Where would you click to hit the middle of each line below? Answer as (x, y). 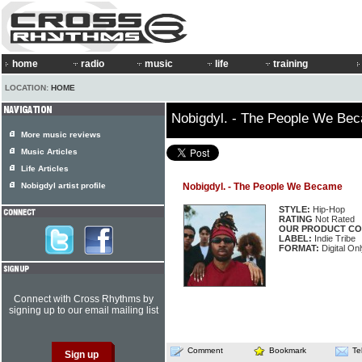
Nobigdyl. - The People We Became (263, 187)
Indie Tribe (334, 238)
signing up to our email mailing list (83, 310)
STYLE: (295, 209)
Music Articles (49, 152)
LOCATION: (28, 88)
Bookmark (288, 350)
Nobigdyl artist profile (63, 185)
